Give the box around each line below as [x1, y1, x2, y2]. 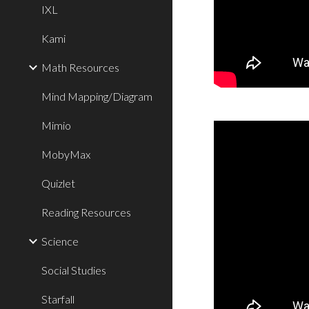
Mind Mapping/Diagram [41, 90, 152, 103]
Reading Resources [41, 206, 131, 219]
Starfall [41, 292, 74, 306]
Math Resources [41, 61, 119, 74]
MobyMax [41, 148, 90, 161]
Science [41, 235, 79, 248]
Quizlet [41, 177, 75, 190]
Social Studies [41, 263, 106, 277]
